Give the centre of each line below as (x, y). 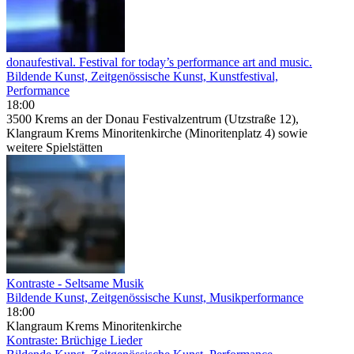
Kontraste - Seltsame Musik (75, 283)
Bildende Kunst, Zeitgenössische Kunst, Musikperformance (155, 297)
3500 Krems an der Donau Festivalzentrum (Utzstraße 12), (153, 119)
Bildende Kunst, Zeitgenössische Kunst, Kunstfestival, (142, 76)
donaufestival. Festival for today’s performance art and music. (159, 62)
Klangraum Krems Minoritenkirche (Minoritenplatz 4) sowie (157, 133)
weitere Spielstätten (55, 147)
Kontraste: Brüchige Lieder (74, 340)
